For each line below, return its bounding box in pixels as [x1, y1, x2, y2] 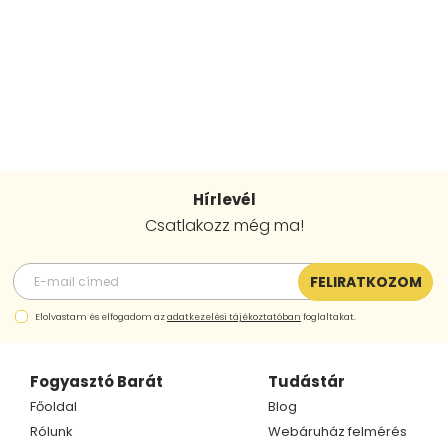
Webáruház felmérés [267, 421, 407, 441]
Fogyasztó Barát [30, 370, 163, 392]
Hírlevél [192, 188, 256, 210]
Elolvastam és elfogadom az [35, 310, 167, 323]
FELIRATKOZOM [309, 271, 422, 292]
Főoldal [30, 396, 77, 416]
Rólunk [30, 421, 73, 441]
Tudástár [267, 370, 345, 392]
